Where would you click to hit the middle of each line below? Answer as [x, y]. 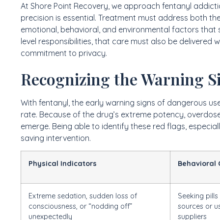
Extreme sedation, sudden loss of [83, 196]
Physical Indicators [63, 164]
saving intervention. [56, 138]
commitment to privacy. [64, 53]
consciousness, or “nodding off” [80, 206]
